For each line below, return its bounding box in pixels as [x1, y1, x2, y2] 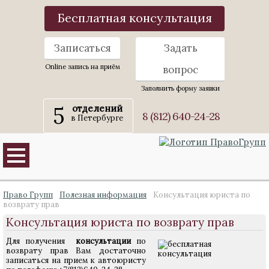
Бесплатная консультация [57, 10, 212, 25]
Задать [163, 41, 198, 55]
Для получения [6, 236, 71, 246]
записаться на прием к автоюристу [6, 255, 146, 265]
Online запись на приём [44, 62, 120, 71]
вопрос [162, 63, 198, 76]
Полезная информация [59, 190, 147, 200]
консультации [70, 236, 131, 246]
